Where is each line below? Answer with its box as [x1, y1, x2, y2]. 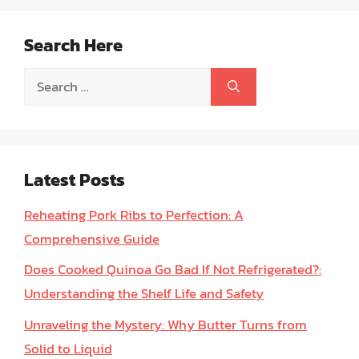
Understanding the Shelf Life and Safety [24, 283, 264, 304]
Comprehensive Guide [24, 228, 159, 249]
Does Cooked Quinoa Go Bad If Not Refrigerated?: [24, 259, 321, 280]
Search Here [24, 31, 123, 58]
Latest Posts [24, 166, 125, 193]
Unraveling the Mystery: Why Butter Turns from [24, 313, 307, 335]
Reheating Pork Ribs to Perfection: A [24, 204, 244, 225]
